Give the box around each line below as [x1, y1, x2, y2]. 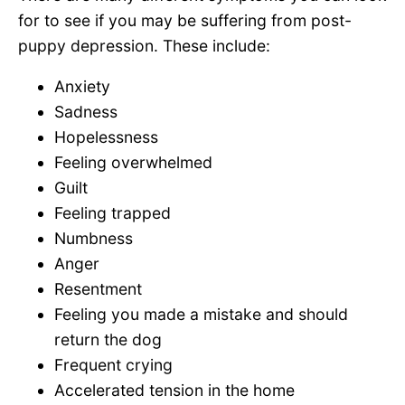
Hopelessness [54, 127, 158, 147]
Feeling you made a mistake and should [54, 305, 348, 325]
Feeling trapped [54, 203, 171, 223]
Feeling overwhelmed [54, 153, 212, 173]
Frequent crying [54, 355, 173, 375]
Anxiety [54, 77, 110, 97]
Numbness [54, 229, 133, 249]
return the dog [54, 330, 162, 350]
